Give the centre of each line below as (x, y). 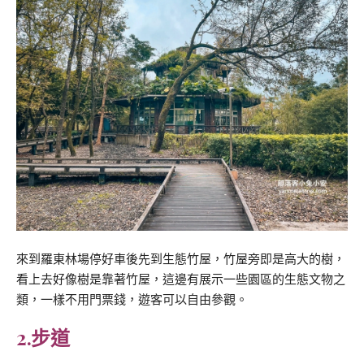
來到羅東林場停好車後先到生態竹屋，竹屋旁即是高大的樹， (181, 260)
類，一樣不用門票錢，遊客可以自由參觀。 (132, 300)
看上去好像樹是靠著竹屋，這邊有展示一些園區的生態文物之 (181, 280)
